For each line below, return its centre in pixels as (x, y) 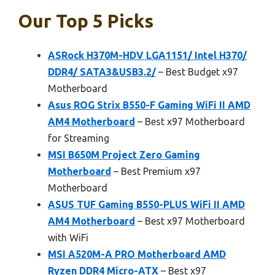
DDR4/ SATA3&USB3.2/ (102, 72)
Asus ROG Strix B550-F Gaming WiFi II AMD (149, 105)
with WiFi (68, 238)
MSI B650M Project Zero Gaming (124, 155)
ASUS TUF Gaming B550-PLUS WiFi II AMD (146, 205)
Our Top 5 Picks (86, 21)
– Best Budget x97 (197, 72)
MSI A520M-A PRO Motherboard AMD (137, 254)
